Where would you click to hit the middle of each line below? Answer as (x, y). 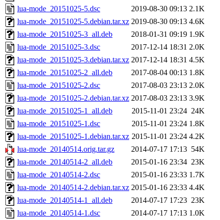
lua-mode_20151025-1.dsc (59, 124)
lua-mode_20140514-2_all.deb (65, 162)
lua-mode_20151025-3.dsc (59, 47)
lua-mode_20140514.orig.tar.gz (66, 149)
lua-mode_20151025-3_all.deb (65, 34)
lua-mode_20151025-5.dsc (59, 9)
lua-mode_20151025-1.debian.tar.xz (73, 137)
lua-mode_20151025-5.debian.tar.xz (73, 22)
